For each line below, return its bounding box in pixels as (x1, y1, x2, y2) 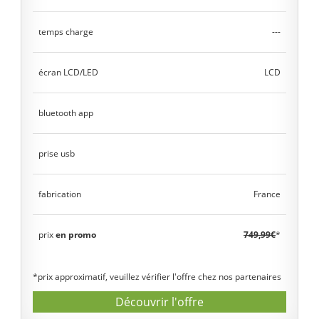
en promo (56, 229, 96, 241)
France (253, 188, 281, 200)
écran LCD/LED (38, 66, 98, 78)
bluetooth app (38, 107, 93, 119)
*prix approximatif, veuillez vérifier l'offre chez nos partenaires (33, 271, 281, 283)
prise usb (38, 147, 75, 159)
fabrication (38, 188, 81, 200)
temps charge (38, 26, 93, 38)
